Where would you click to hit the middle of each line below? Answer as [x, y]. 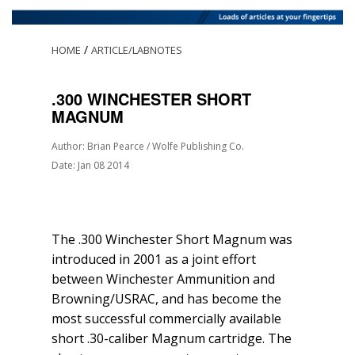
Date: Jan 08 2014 [90, 166]
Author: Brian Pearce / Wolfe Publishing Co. [148, 147]
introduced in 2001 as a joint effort [154, 260]
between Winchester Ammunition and [163, 279]
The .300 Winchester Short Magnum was [172, 240]
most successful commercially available [166, 319]
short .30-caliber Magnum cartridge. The [172, 339]
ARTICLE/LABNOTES [137, 50]
